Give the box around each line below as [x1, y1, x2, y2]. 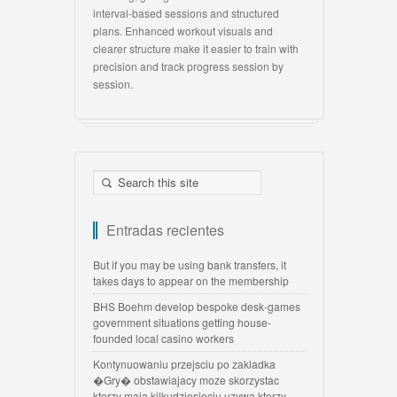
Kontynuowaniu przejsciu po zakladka [93, 356, 276, 372]
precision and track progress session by [93, 58, 284, 74]
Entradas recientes [106, 220, 224, 241]
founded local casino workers [93, 331, 234, 346]
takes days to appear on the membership [93, 273, 289, 289]
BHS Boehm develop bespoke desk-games [93, 299, 300, 315]
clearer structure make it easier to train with [93, 41, 299, 57]
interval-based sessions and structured [93, 5, 279, 21]
